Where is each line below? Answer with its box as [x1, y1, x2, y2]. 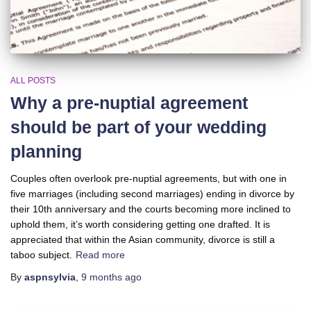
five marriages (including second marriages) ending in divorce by [10, 187, 294, 199]
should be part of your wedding [10, 117, 267, 137]
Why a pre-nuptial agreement [10, 92, 248, 112]
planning [10, 141, 82, 161]
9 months [81, 271, 122, 283]
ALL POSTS [10, 75, 56, 85]
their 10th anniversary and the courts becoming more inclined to [10, 203, 291, 215]
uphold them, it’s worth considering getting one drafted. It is [10, 218, 270, 230]
